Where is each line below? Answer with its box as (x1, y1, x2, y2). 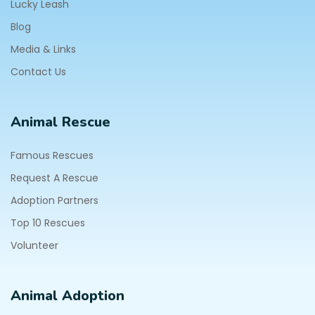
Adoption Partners (11, 193, 98, 207)
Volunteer (11, 238, 58, 252)
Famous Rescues (11, 148, 94, 162)
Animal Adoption (11, 286, 124, 305)
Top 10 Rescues (11, 216, 85, 230)
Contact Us (11, 65, 66, 79)
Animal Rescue (11, 112, 110, 131)
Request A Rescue (11, 171, 98, 185)
